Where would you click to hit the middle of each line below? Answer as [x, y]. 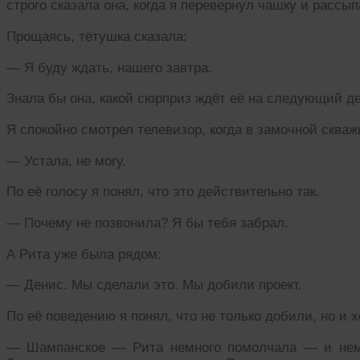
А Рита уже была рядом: [84, 254]
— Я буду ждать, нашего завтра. [109, 67]
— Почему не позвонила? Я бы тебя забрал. [147, 223]
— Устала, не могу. [66, 161]
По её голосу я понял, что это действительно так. [163, 192]
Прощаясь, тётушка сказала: [97, 36]
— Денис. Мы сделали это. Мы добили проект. [154, 285]
